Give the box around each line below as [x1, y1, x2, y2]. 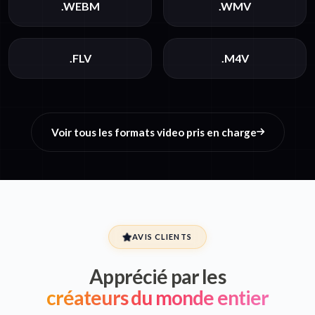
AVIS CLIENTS [132, 232, 192, 242]
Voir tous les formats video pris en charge [51, 126, 257, 139]
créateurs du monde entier [46, 285, 269, 310]
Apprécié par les [89, 264, 226, 289]
